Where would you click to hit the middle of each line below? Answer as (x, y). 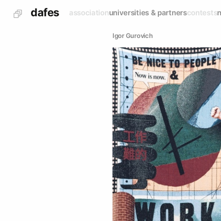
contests (202, 13)
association (89, 13)
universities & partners (148, 13)
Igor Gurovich (133, 36)
